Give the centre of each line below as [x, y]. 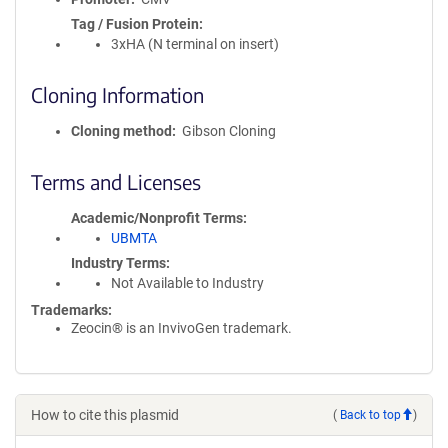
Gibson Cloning [228, 131]
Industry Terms [118, 263]
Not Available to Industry [187, 283]
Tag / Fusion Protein [135, 24]
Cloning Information [117, 94]
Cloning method [121, 131]
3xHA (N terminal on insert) [195, 44]
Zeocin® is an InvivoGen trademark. [181, 328]
